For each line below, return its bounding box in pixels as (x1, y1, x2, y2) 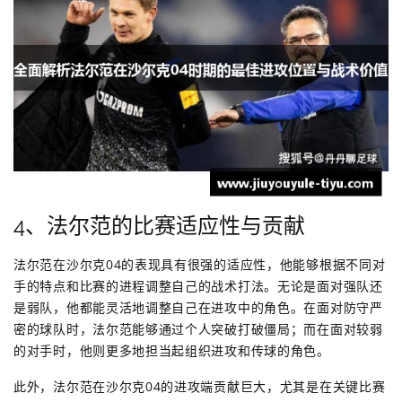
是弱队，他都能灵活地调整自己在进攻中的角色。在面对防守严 (13, 299, 383, 317)
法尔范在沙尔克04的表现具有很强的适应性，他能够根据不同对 (13, 256, 386, 274)
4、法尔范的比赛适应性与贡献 (13, 213, 305, 240)
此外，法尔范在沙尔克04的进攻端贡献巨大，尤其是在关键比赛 (13, 378, 386, 396)
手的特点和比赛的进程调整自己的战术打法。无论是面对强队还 (13, 277, 383, 295)
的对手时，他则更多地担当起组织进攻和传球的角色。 (13, 342, 330, 360)
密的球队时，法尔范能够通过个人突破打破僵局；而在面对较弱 (13, 320, 383, 338)
